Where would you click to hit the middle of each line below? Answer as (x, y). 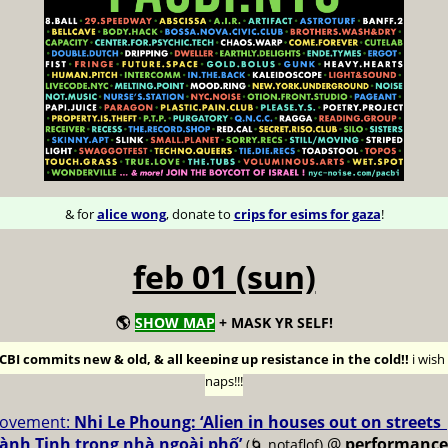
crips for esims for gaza (307, 214)
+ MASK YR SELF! (273, 322)
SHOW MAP (174, 322)
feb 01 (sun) (224, 276)
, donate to (199, 214)
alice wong (131, 214)
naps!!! (224, 381)
